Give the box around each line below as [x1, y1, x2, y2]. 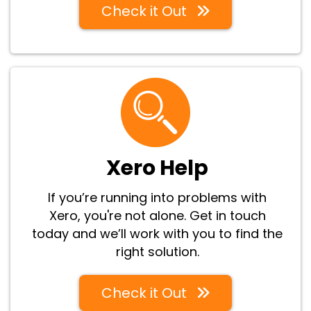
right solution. [115, 242, 199, 260]
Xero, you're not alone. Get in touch [49, 206, 266, 224]
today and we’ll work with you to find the [32, 224, 283, 242]
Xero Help [106, 153, 208, 183]
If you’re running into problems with [48, 188, 267, 206]
